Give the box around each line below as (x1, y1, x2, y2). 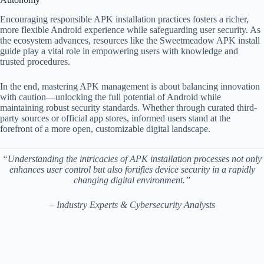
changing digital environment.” (74, 174, 190, 185)
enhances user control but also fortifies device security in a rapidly (9, 164, 255, 174)
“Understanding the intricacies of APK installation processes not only (2, 153, 262, 164)
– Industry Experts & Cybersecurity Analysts (49, 199, 215, 210)
